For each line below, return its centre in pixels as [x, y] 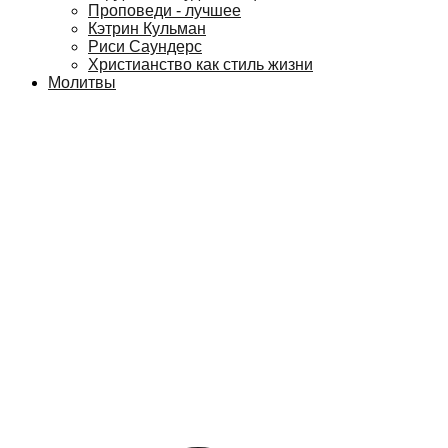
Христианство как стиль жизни [200, 65]
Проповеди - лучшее [164, 11]
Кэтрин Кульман [147, 29]
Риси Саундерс [145, 47]
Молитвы [82, 83]
